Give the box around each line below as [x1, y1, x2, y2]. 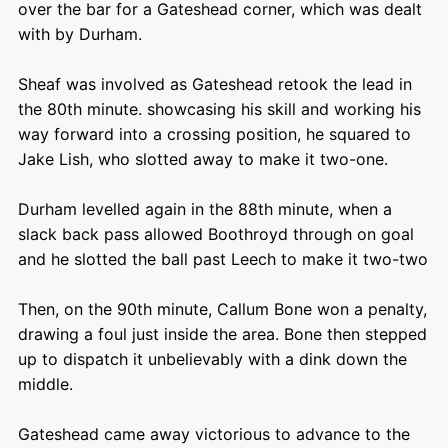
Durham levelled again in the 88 [17, 199, 258, 219]
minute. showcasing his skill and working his [81, 99, 421, 119]
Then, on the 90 [17, 299, 137, 319]
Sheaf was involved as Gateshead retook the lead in [17, 74, 412, 94]
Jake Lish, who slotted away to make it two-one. [17, 149, 393, 169]
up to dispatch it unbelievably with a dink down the [17, 349, 407, 369]
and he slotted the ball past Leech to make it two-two [17, 249, 428, 269]
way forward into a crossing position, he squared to [17, 124, 411, 144]
